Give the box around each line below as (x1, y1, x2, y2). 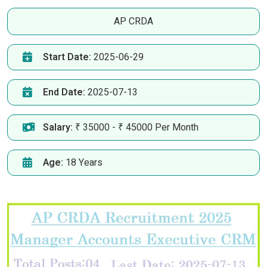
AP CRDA (114, 14, 153, 29)
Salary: (43, 120, 73, 135)
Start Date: (43, 50, 91, 65)
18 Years (63, 156, 103, 170)
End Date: (43, 85, 85, 100)
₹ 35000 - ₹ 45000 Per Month (73, 120, 198, 135)
